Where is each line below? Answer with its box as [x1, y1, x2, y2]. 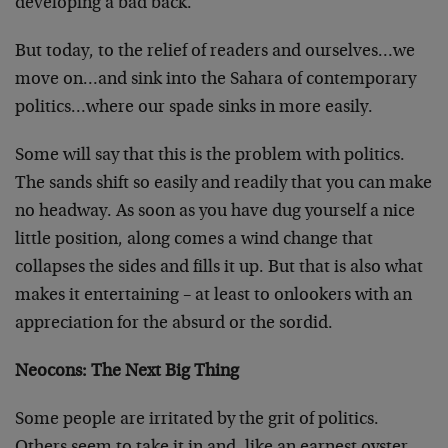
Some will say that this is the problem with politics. [15, 147, 405, 165]
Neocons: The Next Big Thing [15, 363, 239, 381]
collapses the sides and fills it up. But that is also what [15, 259, 423, 277]
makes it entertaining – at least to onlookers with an [15, 287, 412, 305]
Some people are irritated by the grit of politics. [15, 411, 379, 429]
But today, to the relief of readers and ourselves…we [15, 43, 415, 61]
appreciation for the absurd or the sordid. [15, 315, 333, 333]
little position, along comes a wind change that [15, 231, 373, 249]
